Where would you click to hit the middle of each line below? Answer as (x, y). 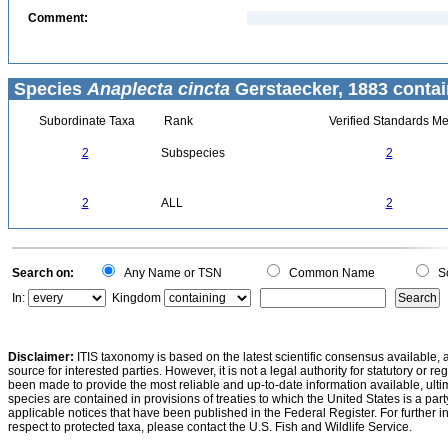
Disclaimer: (41, 357)
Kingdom (136, 298)
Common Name (329, 273)
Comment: (58, 18)
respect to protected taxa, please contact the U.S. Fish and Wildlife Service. (210, 427)
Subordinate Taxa (85, 121)
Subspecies (193, 153)
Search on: (43, 273)
